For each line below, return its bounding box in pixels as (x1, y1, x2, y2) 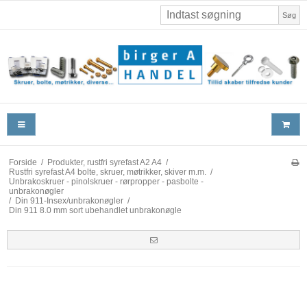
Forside (8, 158, 37, 168)
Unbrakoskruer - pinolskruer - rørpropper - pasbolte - (8, 177, 204, 187)
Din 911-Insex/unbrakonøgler (14, 196, 123, 206)
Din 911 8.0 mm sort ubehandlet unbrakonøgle (8, 206, 182, 216)
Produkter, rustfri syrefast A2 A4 (47, 158, 162, 168)
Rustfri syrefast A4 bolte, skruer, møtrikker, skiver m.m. (8, 167, 206, 177)
